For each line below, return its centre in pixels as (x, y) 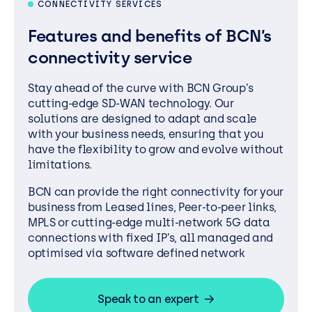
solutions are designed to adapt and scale (142, 118)
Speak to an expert (148, 299)
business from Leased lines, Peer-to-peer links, (152, 208)
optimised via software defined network (136, 253)
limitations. (60, 164)
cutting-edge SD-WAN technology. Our (131, 103)
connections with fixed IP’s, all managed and (150, 238)
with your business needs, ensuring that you (146, 134)
